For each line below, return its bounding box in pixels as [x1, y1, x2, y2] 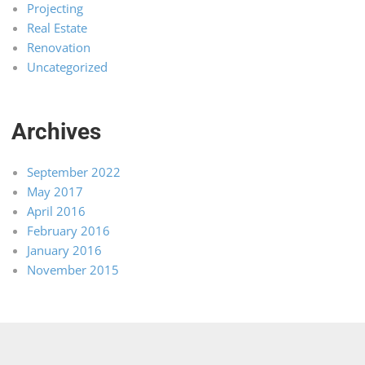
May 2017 [26, 183, 83, 200]
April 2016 [26, 203, 86, 220]
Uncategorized [26, 59, 108, 76]
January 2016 [26, 242, 102, 259]
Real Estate [26, 20, 87, 37]
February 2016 [26, 222, 110, 240]
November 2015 [26, 262, 119, 279]
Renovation [26, 39, 90, 56]
